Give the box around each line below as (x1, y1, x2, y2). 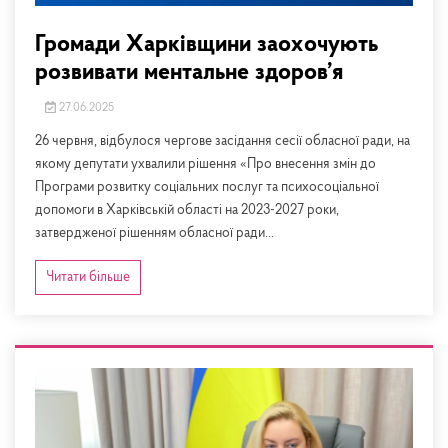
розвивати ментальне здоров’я (35, 61, 343, 86)
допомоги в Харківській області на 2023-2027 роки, (35, 203, 339, 219)
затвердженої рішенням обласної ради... (35, 226, 274, 242)
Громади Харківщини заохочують (35, 33, 378, 58)
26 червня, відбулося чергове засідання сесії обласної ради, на (35, 134, 410, 150)
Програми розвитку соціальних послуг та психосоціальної (35, 180, 379, 196)
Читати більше (46, 270, 130, 286)
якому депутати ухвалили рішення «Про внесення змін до (35, 157, 376, 173)
